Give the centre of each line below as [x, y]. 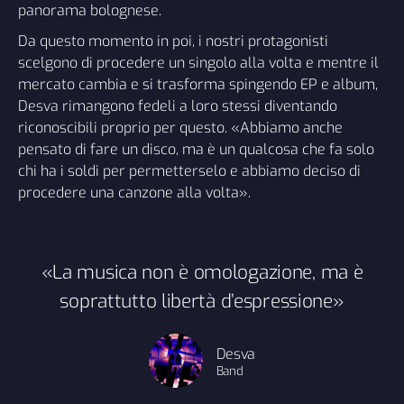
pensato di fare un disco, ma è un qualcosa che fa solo [196, 149]
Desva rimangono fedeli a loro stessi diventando [178, 106]
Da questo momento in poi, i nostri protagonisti [173, 41]
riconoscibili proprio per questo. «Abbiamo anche [180, 127]
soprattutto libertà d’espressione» [202, 301]
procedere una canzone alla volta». [134, 192]
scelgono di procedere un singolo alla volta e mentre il [198, 62]
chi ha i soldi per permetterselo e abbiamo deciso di [189, 170]
